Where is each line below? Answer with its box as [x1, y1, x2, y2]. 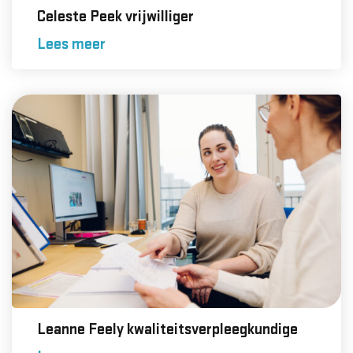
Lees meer [37, 36, 106, 54]
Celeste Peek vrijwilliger [37, 9, 194, 26]
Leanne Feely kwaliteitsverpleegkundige [37, 321, 298, 339]
